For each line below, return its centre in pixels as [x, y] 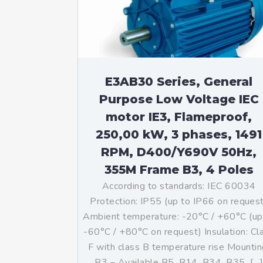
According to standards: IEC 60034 [179, 186]
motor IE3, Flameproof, [179, 117]
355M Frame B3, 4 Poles [179, 170]
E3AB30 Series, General [179, 82]
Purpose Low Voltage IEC [179, 99]
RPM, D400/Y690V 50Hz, [179, 152]
